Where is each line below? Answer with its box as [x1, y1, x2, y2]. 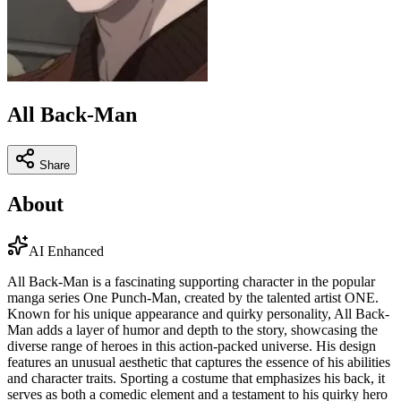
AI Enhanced [29, 243, 104, 259]
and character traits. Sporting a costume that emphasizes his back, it [7, 370, 385, 386]
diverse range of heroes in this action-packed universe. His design [7, 337, 376, 354]
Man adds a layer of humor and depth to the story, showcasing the [7, 321, 378, 337]
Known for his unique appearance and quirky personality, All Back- [7, 305, 389, 321]
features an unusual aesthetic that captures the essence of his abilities [7, 354, 390, 370]
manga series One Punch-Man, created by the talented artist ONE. [7, 289, 379, 305]
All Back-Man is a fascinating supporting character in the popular [7, 273, 375, 289]
